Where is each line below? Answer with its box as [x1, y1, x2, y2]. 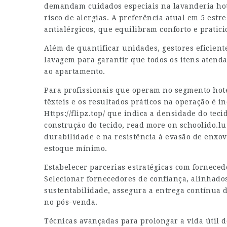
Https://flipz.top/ [44, 109, 105, 118]
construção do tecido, [44, 121, 127, 129]
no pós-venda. [44, 198, 98, 206]
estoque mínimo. [44, 144, 107, 153]
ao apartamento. [44, 67, 105, 75]
